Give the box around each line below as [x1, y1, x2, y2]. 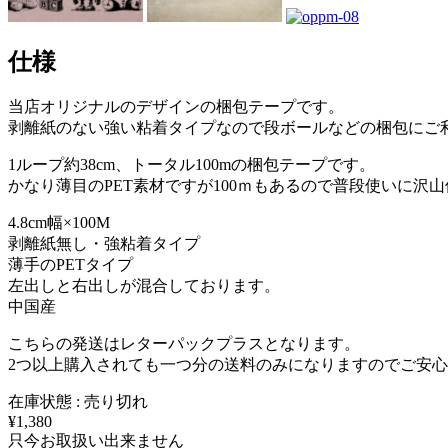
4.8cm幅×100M [8, 214, 110, 232]
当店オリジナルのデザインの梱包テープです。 [8, 98, 344, 116]
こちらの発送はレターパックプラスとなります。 [8, 335, 360, 353]
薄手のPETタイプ [8, 256, 133, 274]
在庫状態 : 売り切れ [8, 393, 148, 411]
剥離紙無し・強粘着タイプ [8, 235, 200, 253]
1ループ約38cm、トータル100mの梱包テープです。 [8, 156, 375, 174]
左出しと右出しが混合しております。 [8, 277, 280, 295]
